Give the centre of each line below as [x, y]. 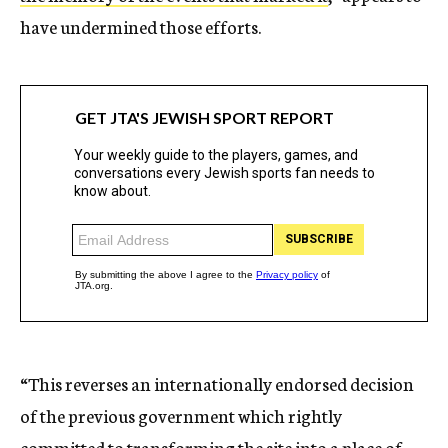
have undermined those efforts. [140, 26]
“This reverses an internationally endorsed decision [217, 383]
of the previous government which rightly [181, 415]
